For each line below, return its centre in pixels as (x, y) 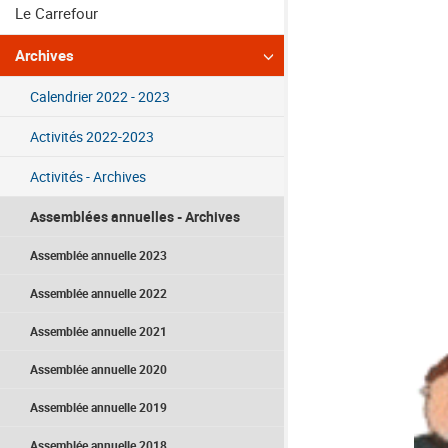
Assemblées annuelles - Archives (135, 216)
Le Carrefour (56, 13)
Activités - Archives (88, 176)
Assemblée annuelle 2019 (98, 407)
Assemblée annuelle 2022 (98, 293)
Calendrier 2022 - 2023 (100, 96)
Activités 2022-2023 (92, 136)
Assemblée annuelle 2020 (98, 369)
